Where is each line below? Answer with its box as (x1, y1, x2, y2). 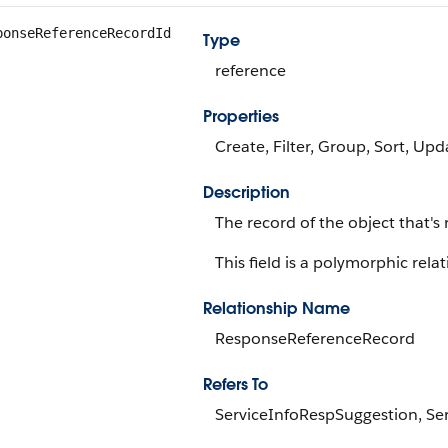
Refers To (203, 374, 268, 395)
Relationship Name (203, 298, 350, 319)
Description (203, 182, 290, 203)
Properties (203, 106, 279, 127)
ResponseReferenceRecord (215, 328, 415, 349)
